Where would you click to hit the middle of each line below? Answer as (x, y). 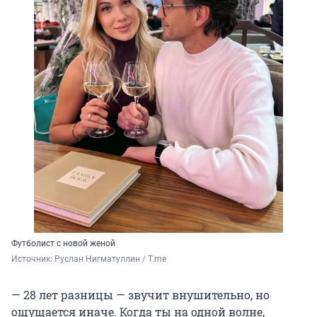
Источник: (33, 259)
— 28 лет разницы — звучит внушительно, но (140, 295)
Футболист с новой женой (63, 244)
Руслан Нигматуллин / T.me (110, 259)
